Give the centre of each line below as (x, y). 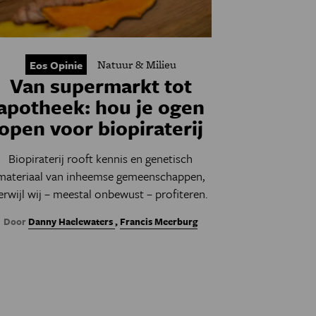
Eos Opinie (56, 65)
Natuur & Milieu (136, 65)
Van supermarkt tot (101, 85)
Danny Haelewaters (72, 221)
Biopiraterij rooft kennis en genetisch (101, 158)
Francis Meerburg (159, 221)
